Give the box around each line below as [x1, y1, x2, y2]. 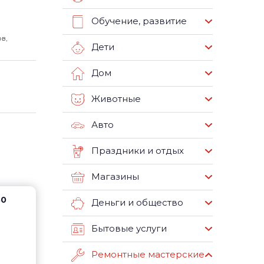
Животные [91, 93, 141, 105]
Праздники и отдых [91, 145, 184, 157]
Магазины [91, 171, 139, 183]
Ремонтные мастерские [91, 249, 204, 260]
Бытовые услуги [91, 223, 167, 235]
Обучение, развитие [91, 15, 187, 27]
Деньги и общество [91, 197, 183, 209]
